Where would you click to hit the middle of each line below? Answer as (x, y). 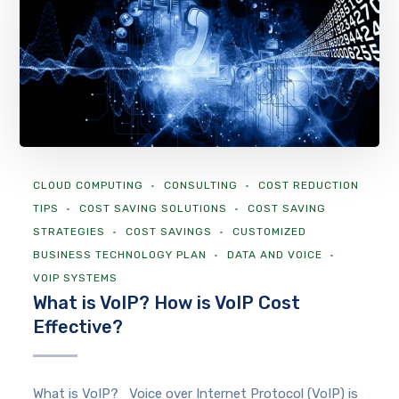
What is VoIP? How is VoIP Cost (167, 303)
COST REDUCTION (309, 186)
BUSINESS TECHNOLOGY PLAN (120, 255)
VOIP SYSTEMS (76, 278)
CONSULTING (201, 186)
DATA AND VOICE (275, 255)
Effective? (78, 327)
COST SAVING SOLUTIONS (154, 209)
